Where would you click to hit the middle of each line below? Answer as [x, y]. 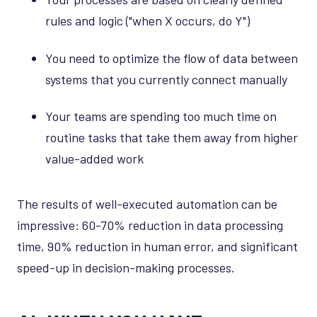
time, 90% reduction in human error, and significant [157, 246]
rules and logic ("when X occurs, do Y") [148, 21]
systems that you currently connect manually [166, 79]
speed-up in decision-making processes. [126, 267]
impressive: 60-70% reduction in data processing [150, 225]
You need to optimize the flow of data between [172, 58]
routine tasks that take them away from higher [172, 138]
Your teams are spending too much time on [161, 116]
